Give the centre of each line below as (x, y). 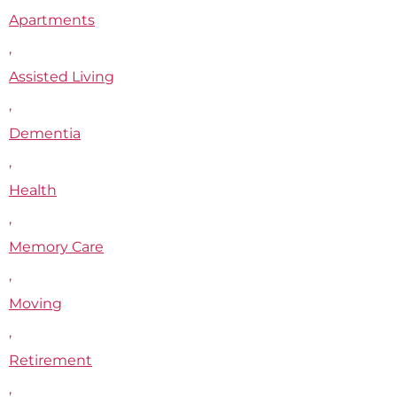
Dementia (45, 132)
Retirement (51, 359)
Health (33, 189)
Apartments (52, 19)
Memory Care (56, 246)
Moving (35, 303)
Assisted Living (62, 76)
